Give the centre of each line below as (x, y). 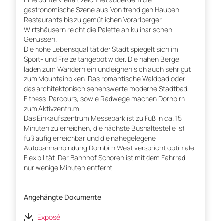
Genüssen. (40, 39)
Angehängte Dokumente (62, 197)
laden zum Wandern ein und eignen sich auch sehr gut (107, 69)
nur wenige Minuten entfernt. (69, 168)
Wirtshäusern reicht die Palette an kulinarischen (98, 30)
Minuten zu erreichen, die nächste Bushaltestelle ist (104, 128)
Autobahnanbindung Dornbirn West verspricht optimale (109, 148)
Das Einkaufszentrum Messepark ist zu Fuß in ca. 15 (103, 118)
